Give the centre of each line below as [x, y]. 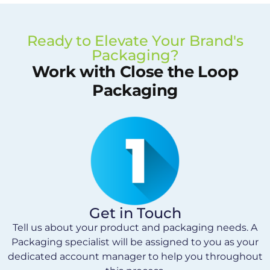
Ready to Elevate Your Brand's [135, 40]
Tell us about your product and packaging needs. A [135, 227]
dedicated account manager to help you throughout [135, 256]
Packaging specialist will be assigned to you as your [135, 242]
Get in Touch [135, 213]
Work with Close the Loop [135, 71]
